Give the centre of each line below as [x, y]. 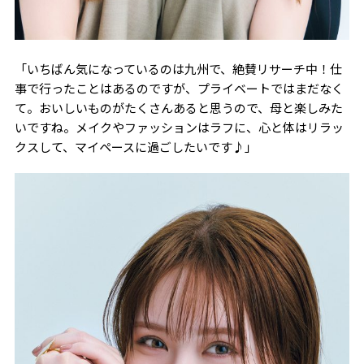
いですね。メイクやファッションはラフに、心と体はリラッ [179, 127]
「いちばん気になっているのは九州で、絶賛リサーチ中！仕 [178, 68]
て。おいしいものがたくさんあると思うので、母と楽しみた [178, 107]
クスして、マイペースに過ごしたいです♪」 [135, 146]
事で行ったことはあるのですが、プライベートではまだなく [179, 88]
